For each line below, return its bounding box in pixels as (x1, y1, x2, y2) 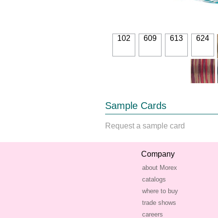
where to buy (142, 187, 179, 195)
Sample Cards (105, 100, 167, 111)
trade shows (142, 199, 177, 207)
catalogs (142, 176, 166, 183)
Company (141, 150, 175, 159)
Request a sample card (105, 122, 185, 130)
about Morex (142, 164, 178, 172)
